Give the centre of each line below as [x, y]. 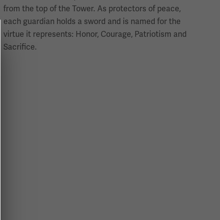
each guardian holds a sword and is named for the [92, 21]
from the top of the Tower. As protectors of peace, [92, 9]
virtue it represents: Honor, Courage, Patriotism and [95, 34]
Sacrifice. [20, 47]
